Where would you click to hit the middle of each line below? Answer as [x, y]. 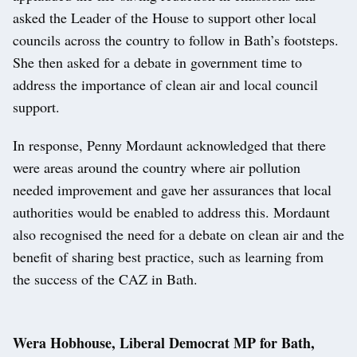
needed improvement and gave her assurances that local [172, 190]
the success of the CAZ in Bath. [110, 279]
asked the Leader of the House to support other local [165, 18]
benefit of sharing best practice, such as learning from [168, 257]
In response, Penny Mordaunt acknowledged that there [169, 145]
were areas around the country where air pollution [157, 168]
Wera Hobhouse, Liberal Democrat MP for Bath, [164, 343]
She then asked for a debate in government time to [157, 63]
